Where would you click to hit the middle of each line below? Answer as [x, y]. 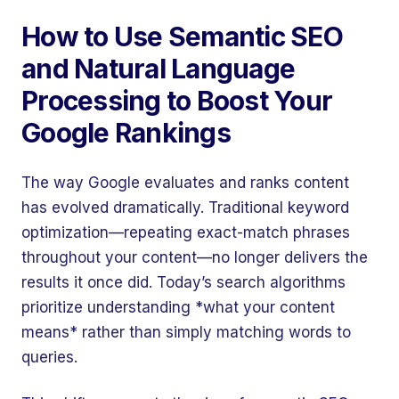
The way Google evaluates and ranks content [185, 183]
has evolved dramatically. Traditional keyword [185, 208]
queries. [49, 357]
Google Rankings [126, 133]
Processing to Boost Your [177, 101]
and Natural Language [158, 69]
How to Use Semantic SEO [182, 37]
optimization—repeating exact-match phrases [186, 232]
